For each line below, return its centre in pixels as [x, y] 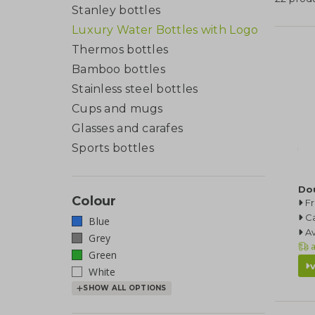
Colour [94, 201]
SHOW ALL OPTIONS [125, 288]
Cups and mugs [117, 108]
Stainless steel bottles [135, 89]
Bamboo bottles [118, 69]
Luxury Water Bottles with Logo [165, 30]
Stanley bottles [116, 10]
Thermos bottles [120, 49]
